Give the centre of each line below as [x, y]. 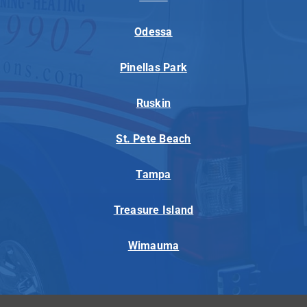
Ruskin [153, 103]
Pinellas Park [153, 68]
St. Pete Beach [153, 139]
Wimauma [153, 246]
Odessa [153, 32]
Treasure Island [153, 210]
